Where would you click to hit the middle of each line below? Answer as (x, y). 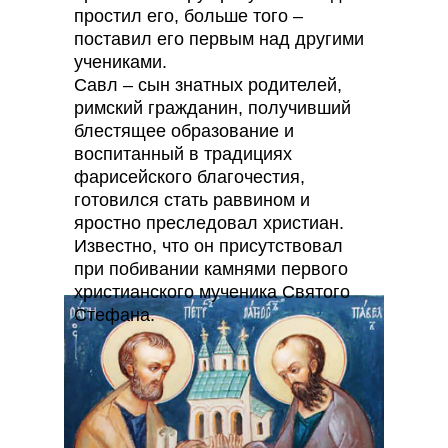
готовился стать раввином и (192, 200)
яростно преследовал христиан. (209, 223)
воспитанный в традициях (183, 154)
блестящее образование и (184, 131)
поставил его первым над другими (219, 39)
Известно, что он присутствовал (208, 246)
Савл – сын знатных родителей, (208, 85)
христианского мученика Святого (212, 292)
